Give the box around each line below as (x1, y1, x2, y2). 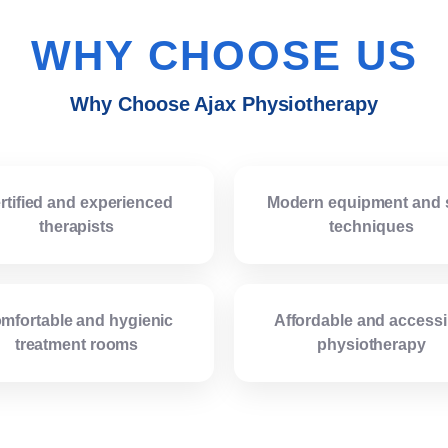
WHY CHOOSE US (30, 32, 418, 80)
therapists (38, 218, 114, 236)
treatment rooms (14, 336, 139, 354)
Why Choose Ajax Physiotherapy (70, 93, 378, 116)
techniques (329, 218, 414, 236)
